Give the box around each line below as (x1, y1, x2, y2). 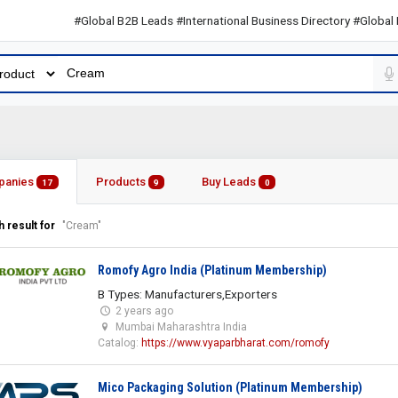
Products (95, 174, 148, 188)
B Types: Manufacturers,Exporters (97, 286, 277, 301)
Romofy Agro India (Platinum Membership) (97, 262, 327, 277)
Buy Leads (202, 174, 259, 188)
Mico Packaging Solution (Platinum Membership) (97, 379, 362, 394)
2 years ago (115, 304, 173, 317)
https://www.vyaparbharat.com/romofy (140, 336, 330, 349)
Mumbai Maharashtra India (115, 320, 247, 333)
